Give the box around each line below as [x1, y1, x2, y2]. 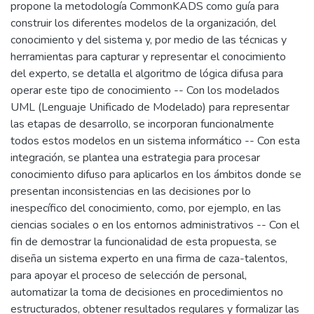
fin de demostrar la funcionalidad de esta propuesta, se [11, 234, 277, 250]
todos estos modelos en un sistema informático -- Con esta [11, 133, 300, 149]
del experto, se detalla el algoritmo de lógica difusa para [11, 66, 283, 81]
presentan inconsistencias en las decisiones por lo [11, 184, 251, 199]
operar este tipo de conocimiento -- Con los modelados [11, 83, 280, 98]
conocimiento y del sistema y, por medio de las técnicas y [11, 32, 287, 48]
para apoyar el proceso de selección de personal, [11, 268, 247, 283]
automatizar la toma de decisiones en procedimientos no [11, 285, 283, 300]
